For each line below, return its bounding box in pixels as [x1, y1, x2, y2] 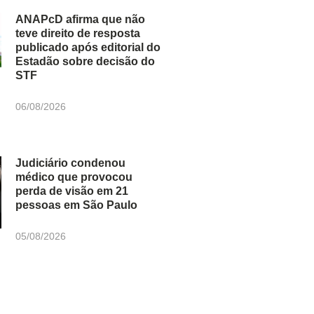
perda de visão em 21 [15, 184, 129, 197]
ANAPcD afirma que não [15, 13, 146, 26]
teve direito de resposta [15, 27, 141, 40]
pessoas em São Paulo [15, 198, 138, 211]
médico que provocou [15, 170, 133, 183]
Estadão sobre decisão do [15, 55, 156, 68]
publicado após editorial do [15, 41, 161, 54]
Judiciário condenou [15, 156, 126, 169]
